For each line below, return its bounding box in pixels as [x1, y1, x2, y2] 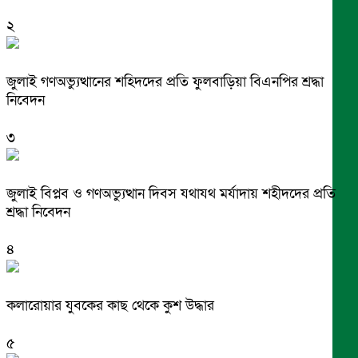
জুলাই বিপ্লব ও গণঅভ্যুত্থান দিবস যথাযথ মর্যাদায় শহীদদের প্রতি [6, 185, 336, 204]
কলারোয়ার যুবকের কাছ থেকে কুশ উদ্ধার [6, 296, 214, 316]
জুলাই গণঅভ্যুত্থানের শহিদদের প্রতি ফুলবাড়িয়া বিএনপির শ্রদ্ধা [6, 73, 324, 92]
